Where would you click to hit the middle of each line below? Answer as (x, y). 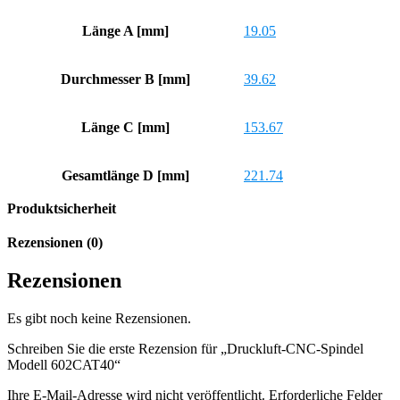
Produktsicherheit (62, 208)
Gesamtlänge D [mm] (125, 175)
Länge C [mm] (125, 127)
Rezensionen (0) (55, 242)
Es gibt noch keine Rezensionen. (99, 318)
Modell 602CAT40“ (64, 364)
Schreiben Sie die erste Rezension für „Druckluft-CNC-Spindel (185, 348)
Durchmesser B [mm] (125, 79)
